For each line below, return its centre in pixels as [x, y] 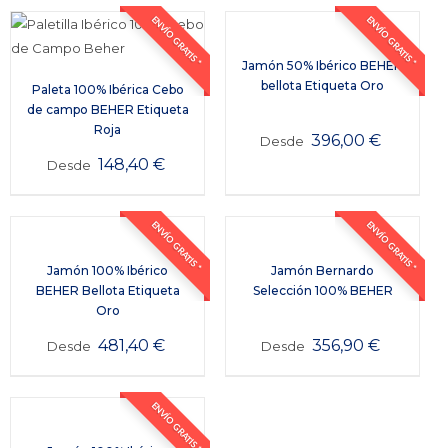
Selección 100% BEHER [322, 290]
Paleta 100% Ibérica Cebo [107, 89]
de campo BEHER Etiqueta [107, 109]
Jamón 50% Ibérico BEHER [323, 65]
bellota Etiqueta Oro [323, 85]
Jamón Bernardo [323, 270]
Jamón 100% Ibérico [108, 270]
